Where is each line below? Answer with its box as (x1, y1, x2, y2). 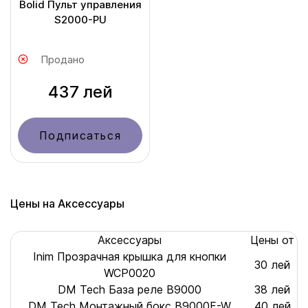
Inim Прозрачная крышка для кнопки (32, 250, 226, 264)
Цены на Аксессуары (10, 197, 124, 211)
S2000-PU (54, 13, 107, 27)
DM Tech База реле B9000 (57, 283, 201, 297)
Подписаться (38, 129, 122, 143)
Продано (41, 53, 85, 67)
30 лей (254, 258, 290, 272)
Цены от (250, 233, 294, 247)
